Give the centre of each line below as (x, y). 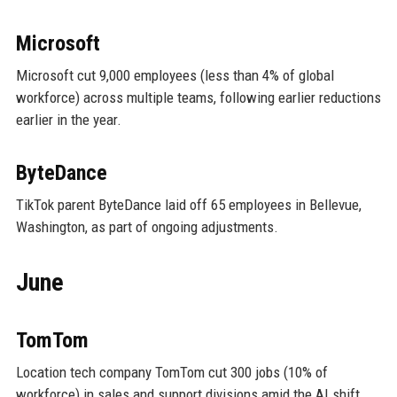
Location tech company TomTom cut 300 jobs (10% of (171, 372)
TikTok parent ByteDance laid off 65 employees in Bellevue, (188, 204)
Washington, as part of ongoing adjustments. (147, 226)
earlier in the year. (68, 119)
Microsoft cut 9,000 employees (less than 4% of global (175, 75)
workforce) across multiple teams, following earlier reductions (198, 97)
